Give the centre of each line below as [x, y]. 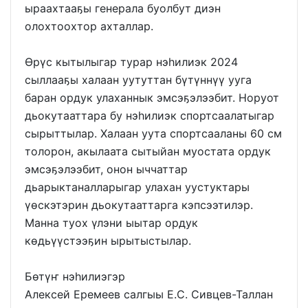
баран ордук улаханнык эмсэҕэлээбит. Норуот [152, 97]
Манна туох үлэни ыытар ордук [111, 222]
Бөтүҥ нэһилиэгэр [75, 276]
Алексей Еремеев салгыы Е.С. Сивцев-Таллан [149, 294]
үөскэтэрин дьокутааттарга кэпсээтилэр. [139, 205]
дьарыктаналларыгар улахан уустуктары [137, 187]
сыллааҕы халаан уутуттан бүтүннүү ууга [138, 79]
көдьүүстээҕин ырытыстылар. [108, 240]
